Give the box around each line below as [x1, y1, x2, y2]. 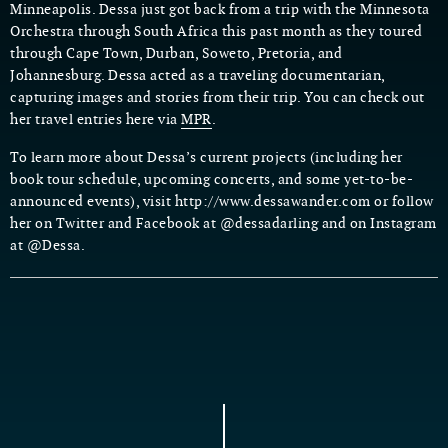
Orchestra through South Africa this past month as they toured [10, 23, 423, 40]
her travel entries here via [10, 111, 181, 128]
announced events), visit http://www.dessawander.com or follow [10, 193, 434, 210]
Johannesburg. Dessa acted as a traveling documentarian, [10, 67, 385, 84]
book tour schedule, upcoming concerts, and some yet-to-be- [10, 171, 413, 188]
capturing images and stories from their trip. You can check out [10, 89, 425, 106]
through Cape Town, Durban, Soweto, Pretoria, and [10, 45, 342, 62]
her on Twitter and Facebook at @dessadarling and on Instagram [10, 215, 437, 232]
